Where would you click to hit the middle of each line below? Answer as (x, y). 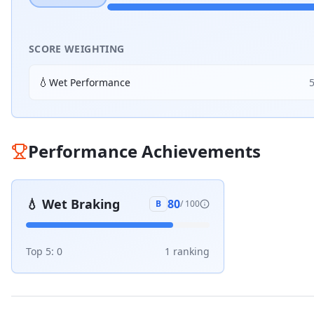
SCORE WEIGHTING (77, 49)
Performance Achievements (144, 151)
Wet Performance (90, 82)
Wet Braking (81, 204)
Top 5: (41, 251)
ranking (190, 251)
